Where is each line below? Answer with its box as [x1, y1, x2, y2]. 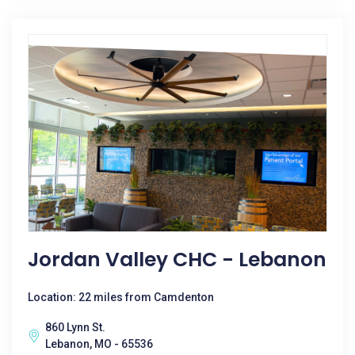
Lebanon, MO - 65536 [45, 338, 153, 350]
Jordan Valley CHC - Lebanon [28, 246, 326, 273]
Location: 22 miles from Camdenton [28, 291, 214, 303]
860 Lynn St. [45, 321, 105, 334]
